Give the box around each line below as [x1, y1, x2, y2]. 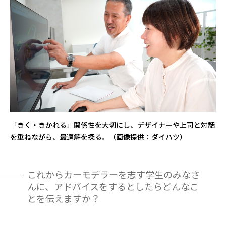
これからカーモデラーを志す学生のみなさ [27, 167, 200, 181]
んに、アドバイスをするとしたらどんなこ [27, 180, 199, 193]
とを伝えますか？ [27, 192, 100, 205]
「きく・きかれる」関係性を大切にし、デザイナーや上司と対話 [10, 120, 215, 130]
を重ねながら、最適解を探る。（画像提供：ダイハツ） [10, 132, 187, 142]
